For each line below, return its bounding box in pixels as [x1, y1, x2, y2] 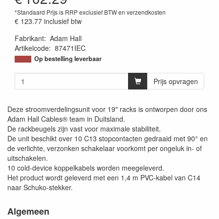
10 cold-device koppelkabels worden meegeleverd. [7, 163, 164, 173]
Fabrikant [15, 33, 44, 43]
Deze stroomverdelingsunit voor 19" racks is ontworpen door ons [7, 104, 207, 114]
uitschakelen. [7, 153, 48, 163]
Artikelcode [15, 43, 49, 53]
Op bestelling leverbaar [34, 54, 102, 63]
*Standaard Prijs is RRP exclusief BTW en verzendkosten [15, 8, 166, 16]
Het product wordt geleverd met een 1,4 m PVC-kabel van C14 [7, 173, 200, 182]
